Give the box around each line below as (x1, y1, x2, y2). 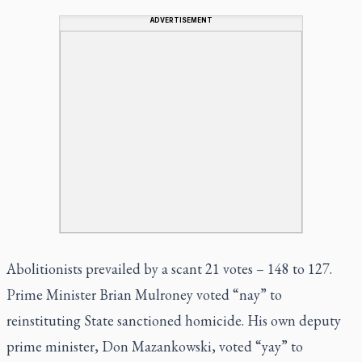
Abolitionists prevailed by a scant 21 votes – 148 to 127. (6, 259, 332, 278)
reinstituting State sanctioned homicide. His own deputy (6, 310, 341, 330)
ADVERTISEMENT (149, 15, 213, 24)
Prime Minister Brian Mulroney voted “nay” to (6, 284, 282, 304)
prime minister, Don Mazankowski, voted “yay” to (6, 336, 303, 356)
